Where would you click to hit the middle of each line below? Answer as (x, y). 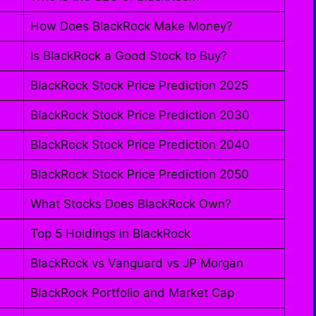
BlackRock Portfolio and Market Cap (132, 292)
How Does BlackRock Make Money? (131, 26)
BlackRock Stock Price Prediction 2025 (139, 85)
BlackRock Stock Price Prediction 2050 (139, 174)
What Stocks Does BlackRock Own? (130, 203)
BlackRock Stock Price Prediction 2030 (140, 115)
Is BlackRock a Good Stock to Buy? (128, 55)
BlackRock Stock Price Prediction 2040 (140, 144)
